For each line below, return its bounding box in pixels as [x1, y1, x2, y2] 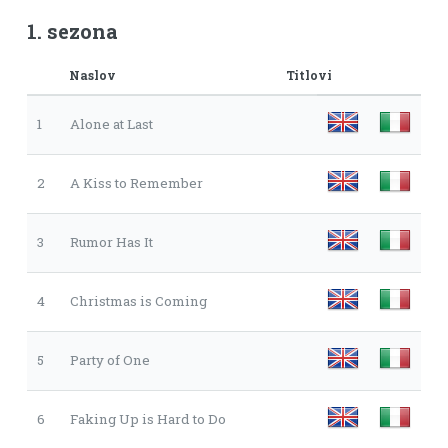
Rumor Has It [69, 232, 153, 251]
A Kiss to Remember [69, 173, 203, 192]
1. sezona [26, 17, 118, 44]
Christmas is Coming [69, 291, 207, 310]
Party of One [69, 350, 150, 369]
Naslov [68, 66, 116, 83]
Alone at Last [69, 114, 153, 133]
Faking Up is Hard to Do [69, 409, 226, 428]
